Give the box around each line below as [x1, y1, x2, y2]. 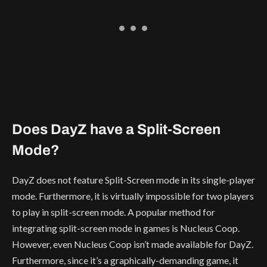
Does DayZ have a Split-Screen [12, 121, 221, 137]
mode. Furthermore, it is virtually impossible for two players [12, 190, 254, 201]
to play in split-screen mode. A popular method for [12, 206, 215, 218]
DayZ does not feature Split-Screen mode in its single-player [12, 173, 255, 185]
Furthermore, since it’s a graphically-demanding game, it [12, 254, 238, 266]
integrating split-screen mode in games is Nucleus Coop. [12, 222, 240, 234]
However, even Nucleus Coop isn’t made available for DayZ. [12, 238, 253, 250]
